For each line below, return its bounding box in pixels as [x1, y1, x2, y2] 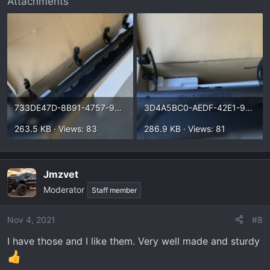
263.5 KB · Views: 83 [14, 123, 97, 134]
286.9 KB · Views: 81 [144, 123, 225, 134]
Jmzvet [43, 168, 78, 180]
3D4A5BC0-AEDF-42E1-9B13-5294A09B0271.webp [245, 102, 253, 113]
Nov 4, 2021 [7, 214, 55, 225]
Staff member [92, 185, 137, 195]
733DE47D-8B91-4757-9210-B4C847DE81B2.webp [115, 102, 122, 113]
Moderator [43, 184, 84, 195]
